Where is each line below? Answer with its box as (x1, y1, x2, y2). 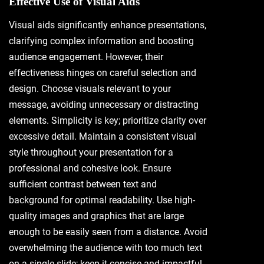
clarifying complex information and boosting (9, 35, 194, 47)
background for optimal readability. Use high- (9, 194, 195, 206)
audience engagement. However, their (9, 51, 163, 62)
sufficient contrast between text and (9, 179, 157, 190)
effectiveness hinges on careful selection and (9, 67, 196, 78)
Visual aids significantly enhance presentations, (9, 19, 206, 31)
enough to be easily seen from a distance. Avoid (9, 226, 207, 237)
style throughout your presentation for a (9, 147, 173, 158)
